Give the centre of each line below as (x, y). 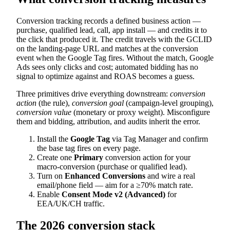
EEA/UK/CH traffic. (71, 203)
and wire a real (170, 176)
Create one (55, 157)
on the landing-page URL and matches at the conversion (107, 48)
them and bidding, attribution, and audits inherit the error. (108, 121)
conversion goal (98, 103)
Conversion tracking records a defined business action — (109, 21)
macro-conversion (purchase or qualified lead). (112, 166)
